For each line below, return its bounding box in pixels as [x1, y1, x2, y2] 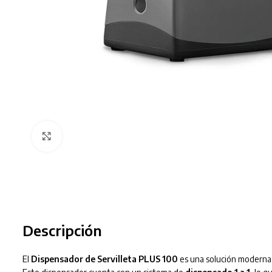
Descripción [22, 220, 102, 239]
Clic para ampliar [62, 131, 126, 141]
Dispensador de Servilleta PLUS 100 [30, 253, 180, 264]
